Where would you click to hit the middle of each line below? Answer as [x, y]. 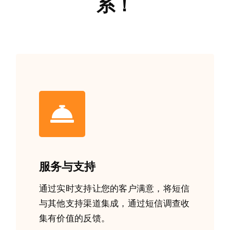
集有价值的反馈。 [74, 218]
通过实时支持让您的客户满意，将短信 [114, 188]
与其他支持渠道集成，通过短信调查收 [114, 203]
